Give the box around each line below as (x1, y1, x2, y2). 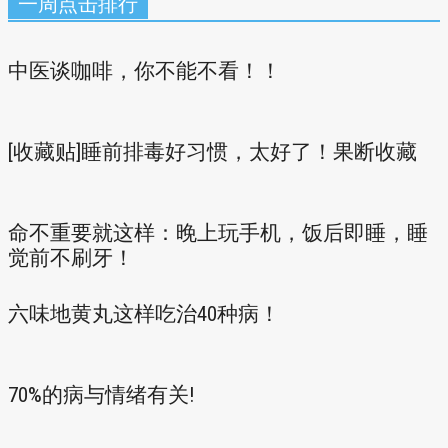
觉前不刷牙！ (8, 246, 134, 270)
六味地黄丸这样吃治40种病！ (8, 302, 280, 326)
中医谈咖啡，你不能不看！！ (8, 59, 281, 83)
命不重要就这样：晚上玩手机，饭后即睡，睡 (8, 221, 428, 245)
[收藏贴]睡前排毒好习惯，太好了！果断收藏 (8, 140, 417, 164)
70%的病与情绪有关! (8, 383, 195, 407)
